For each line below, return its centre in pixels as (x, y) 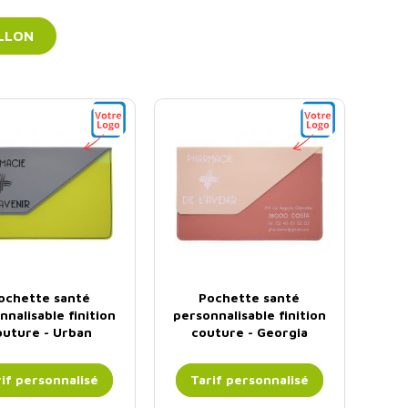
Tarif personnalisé (249, 380)
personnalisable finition (249, 315)
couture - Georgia (249, 332)
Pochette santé (250, 298)
